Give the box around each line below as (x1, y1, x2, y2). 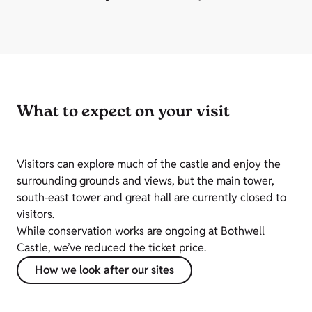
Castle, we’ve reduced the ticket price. (17, 240, 206, 256)
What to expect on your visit (17, 101, 230, 125)
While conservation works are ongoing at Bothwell (17, 224, 265, 239)
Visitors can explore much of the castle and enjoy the (17, 157, 281, 172)
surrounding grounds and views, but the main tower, (17, 173, 274, 189)
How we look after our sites (35, 263, 174, 278)
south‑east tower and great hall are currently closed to (17, 190, 286, 205)
